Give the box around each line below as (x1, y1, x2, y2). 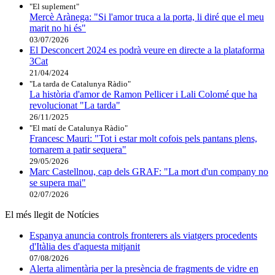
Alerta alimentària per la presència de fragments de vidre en (29, 263, 258, 274)
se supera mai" (29, 177, 86, 188)
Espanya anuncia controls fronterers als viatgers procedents (29, 230, 257, 241)
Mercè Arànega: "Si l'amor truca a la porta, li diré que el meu (29, 11, 264, 22)
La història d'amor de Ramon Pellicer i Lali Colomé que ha (29, 88, 257, 99)
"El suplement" (29, 1, 79, 11)
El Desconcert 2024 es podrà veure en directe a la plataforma (29, 44, 265, 55)
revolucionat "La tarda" (29, 99, 120, 110)
